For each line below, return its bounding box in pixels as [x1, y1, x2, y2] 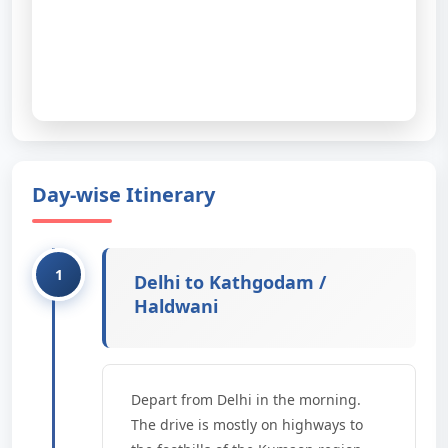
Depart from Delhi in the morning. [131, 390, 361, 409]
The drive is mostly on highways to [131, 415, 363, 434]
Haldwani [134, 294, 218, 318]
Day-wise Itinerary [32, 181, 215, 208]
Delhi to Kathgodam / [134, 270, 326, 294]
